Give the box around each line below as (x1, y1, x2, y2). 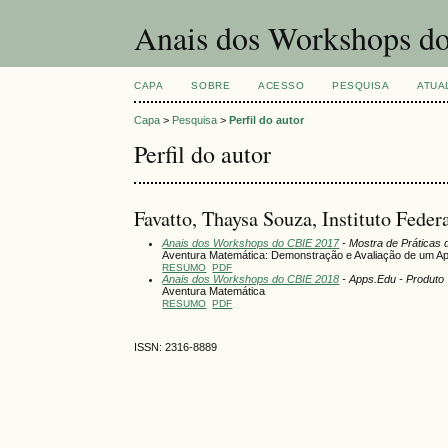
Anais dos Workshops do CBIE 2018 (162, 272, 340, 285)
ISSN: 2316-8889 (134, 341, 218, 354)
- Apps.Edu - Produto (339, 272, 445, 285)
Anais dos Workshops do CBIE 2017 (162, 236, 340, 249)
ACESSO (258, 80, 305, 91)
